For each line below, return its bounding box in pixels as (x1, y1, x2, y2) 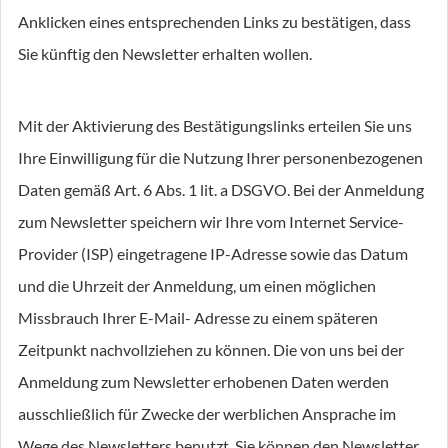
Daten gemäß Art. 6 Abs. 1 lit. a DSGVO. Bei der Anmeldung (18, 180, 424, 199)
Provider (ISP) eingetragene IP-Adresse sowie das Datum (18, 244, 408, 263)
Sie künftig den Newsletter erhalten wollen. (18, 44, 312, 63)
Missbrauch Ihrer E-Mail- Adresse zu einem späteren (18, 308, 378, 327)
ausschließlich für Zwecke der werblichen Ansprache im (18, 404, 396, 423)
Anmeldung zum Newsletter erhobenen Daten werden (18, 372, 389, 391)
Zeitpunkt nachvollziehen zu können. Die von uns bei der (18, 340, 404, 359)
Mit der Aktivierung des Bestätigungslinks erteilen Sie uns (18, 116, 412, 135)
